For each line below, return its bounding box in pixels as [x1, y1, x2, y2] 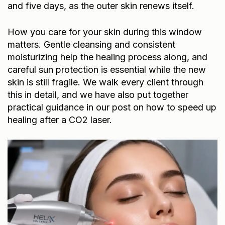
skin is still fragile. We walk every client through [8, 75, 203, 86]
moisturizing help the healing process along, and [8, 50, 207, 61]
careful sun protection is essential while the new [8, 62, 206, 73]
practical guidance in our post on [8, 100, 146, 111]
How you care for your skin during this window [8, 25, 202, 36]
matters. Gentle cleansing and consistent [8, 37, 175, 48]
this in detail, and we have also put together [8, 87, 188, 98]
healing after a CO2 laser [8, 113, 109, 124]
